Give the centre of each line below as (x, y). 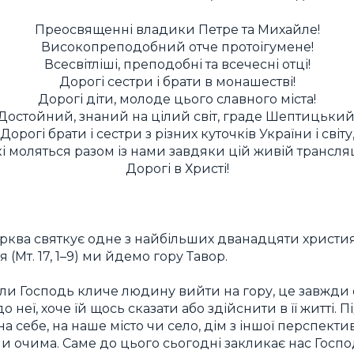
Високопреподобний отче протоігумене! (177, 47)
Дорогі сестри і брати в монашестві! (177, 82)
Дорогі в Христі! (177, 169)
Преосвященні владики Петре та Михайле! (177, 30)
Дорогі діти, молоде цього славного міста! (177, 99)
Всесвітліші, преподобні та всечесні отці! (177, 64)
